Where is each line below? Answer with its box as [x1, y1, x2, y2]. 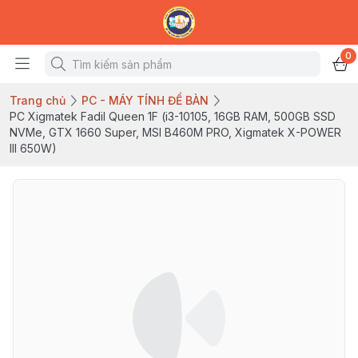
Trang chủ [10, 93, 66, 107]
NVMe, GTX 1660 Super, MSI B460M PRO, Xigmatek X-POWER [10, 125, 341, 139]
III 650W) [10, 141, 57, 155]
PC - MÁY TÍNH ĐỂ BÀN [82, 93, 209, 107]
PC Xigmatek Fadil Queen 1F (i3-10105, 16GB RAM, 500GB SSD [10, 109, 336, 123]
